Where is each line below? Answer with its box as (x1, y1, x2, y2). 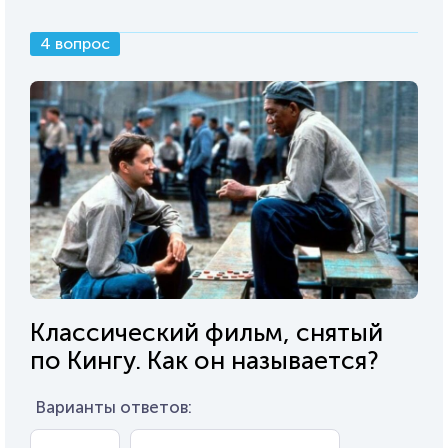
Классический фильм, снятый (30, 316, 383, 348)
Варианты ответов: (35, 396, 192, 417)
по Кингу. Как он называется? (30, 344, 379, 376)
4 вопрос (40, 33, 110, 53)
